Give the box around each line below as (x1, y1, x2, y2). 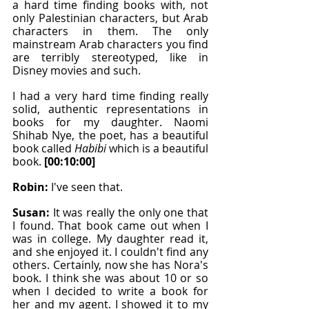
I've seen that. (51, 179, 123, 195)
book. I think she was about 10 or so (12, 270, 208, 286)
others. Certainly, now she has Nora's (12, 257, 208, 272)
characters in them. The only (12, 23, 208, 39)
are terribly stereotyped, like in (12, 50, 208, 65)
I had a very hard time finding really (12, 88, 208, 103)
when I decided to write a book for (12, 283, 208, 299)
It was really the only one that (52, 205, 209, 220)
